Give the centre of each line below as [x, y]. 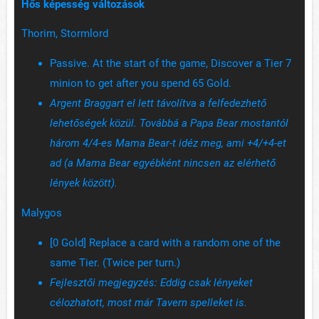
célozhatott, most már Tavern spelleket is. [148, 303]
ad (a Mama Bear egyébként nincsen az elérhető [163, 163]
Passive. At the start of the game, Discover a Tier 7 [171, 64]
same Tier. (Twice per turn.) [116, 263]
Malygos [42, 213]
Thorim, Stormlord [65, 34]
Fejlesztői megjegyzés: [104, 283]
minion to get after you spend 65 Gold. [142, 84]
